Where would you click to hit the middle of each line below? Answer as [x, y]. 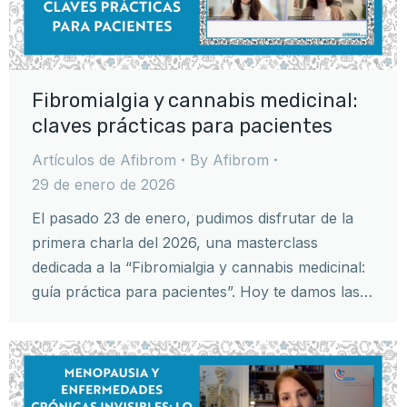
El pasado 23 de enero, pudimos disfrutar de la [193, 218]
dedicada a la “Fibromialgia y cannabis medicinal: [199, 267]
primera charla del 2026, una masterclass [175, 242]
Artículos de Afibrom [104, 159]
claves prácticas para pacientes [182, 125]
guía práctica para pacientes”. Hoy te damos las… [202, 291]
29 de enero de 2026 [104, 184]
